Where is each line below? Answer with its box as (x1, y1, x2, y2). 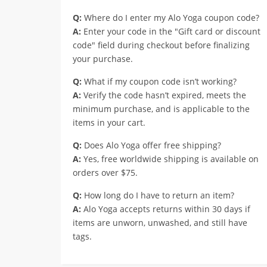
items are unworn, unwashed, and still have (73, 217, 247, 228)
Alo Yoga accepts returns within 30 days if (81, 203, 250, 215)
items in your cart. (73, 117, 145, 128)
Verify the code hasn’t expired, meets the (81, 89, 246, 101)
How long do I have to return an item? (82, 190, 234, 201)
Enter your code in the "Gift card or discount (81, 26, 260, 37)
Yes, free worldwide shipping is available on (81, 153, 259, 164)
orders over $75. (73, 167, 138, 178)
